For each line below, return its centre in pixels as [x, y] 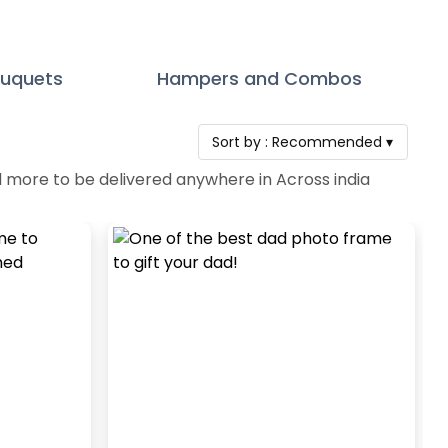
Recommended [327, 141]
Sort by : [242, 141]
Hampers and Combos [260, 79]
